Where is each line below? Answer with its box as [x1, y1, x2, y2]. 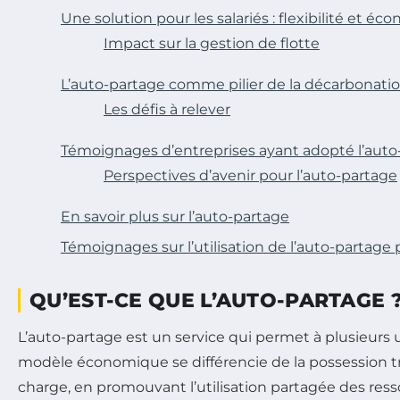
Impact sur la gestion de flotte [104, 34, 320, 52]
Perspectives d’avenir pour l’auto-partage [104, 166, 397, 184]
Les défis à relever [104, 100, 230, 118]
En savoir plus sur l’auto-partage [61, 207, 289, 225]
